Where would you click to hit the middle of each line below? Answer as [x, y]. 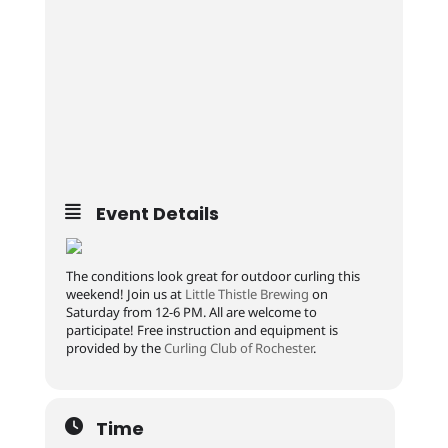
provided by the [114, 348]
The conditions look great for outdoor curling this [212, 276]
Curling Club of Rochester [238, 348]
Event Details [157, 213]
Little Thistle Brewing [246, 294]
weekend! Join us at [125, 294]
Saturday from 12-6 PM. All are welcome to [191, 312]
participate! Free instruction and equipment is [201, 330]
